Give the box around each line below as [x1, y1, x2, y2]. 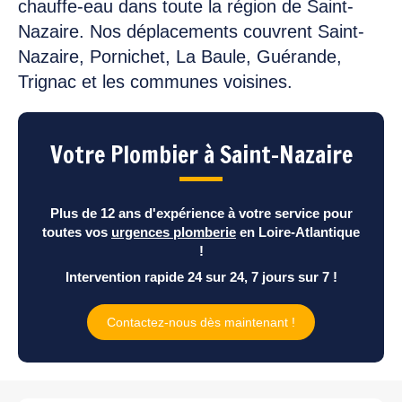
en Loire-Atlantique [236, 223, 360, 240]
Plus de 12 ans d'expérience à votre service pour [49, 205, 353, 221]
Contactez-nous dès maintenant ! [107, 314, 295, 329]
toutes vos [42, 223, 111, 240]
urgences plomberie [111, 223, 236, 240]
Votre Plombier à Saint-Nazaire [49, 137, 353, 171]
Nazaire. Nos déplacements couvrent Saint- [18, 21, 364, 41]
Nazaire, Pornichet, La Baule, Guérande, [18, 46, 342, 66]
